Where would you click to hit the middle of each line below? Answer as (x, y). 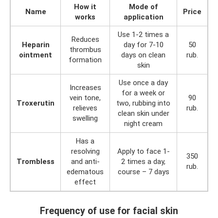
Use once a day (143, 83)
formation (85, 60)
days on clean (143, 55)
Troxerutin (36, 103)
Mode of (143, 7)
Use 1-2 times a (143, 35)
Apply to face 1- (143, 151)
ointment (36, 55)
